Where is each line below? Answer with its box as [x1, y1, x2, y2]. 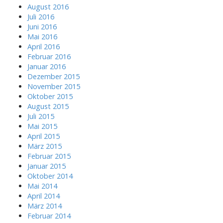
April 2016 [27, 41, 60, 51]
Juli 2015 [27, 111, 54, 121]
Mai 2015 [27, 121, 57, 131]
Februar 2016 [27, 51, 71, 61]
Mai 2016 [27, 31, 57, 41]
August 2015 [27, 101, 69, 111]
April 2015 [27, 131, 60, 141]
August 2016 [27, 1, 69, 11]
